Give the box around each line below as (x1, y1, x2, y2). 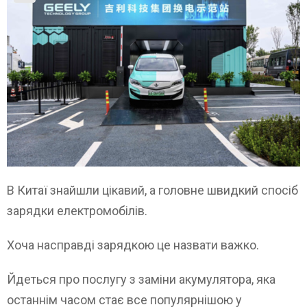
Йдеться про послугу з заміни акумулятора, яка (7, 271, 275, 286)
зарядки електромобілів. (7, 203, 147, 218)
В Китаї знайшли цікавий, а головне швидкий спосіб (7, 182, 298, 197)
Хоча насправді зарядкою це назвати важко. (7, 237, 259, 252)
